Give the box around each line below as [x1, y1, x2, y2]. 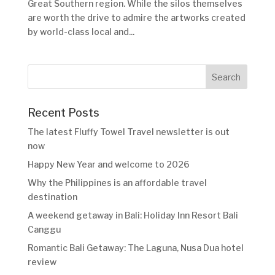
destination [27, 192, 77, 203]
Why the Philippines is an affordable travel [27, 177, 207, 188]
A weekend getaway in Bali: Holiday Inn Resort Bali [27, 210, 238, 221]
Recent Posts [27, 106, 99, 120]
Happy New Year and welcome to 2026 [27, 159, 190, 170]
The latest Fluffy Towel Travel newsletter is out [27, 126, 230, 137]
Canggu [27, 224, 61, 235]
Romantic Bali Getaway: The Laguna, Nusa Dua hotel [27, 242, 244, 254]
